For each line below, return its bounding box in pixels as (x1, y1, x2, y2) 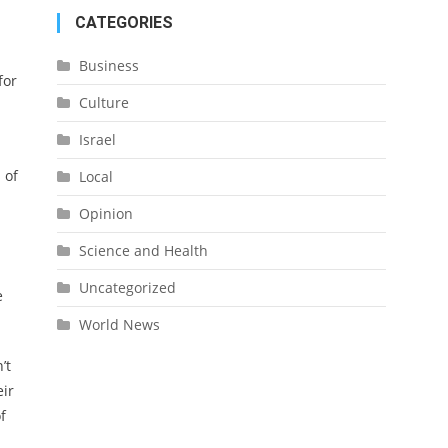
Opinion (78, 204, 133, 223)
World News (78, 315, 160, 334)
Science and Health (78, 241, 208, 260)
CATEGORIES (74, 13, 173, 32)
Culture (78, 93, 129, 112)
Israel (78, 130, 116, 149)
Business (78, 56, 139, 75)
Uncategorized (78, 278, 176, 297)
